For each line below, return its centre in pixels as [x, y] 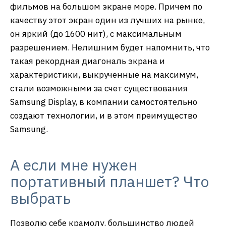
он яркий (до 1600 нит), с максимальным [96, 34]
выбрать [40, 198]
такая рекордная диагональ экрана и [88, 61]
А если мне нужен [74, 164]
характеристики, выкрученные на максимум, [104, 74]
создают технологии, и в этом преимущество [104, 115]
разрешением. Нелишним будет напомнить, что [110, 47]
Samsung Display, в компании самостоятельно [104, 102]
